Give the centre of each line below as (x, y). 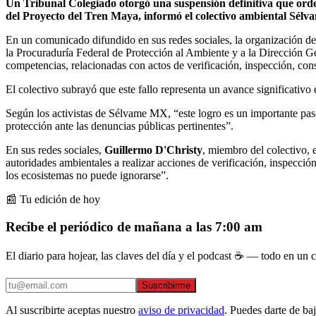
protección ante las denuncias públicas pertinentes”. (120, 126)
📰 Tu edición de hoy (53, 199)
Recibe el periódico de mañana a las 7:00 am (134, 226)
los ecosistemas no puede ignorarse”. (87, 175)
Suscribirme (166, 286)
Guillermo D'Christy (153, 150)
